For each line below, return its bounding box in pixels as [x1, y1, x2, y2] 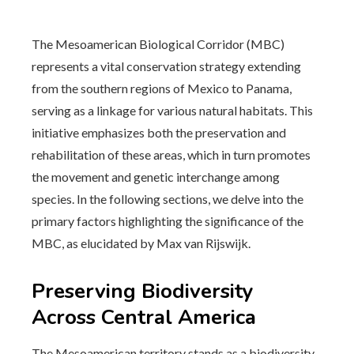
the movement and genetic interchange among [32, 169, 280, 184]
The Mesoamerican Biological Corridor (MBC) [32, 36, 284, 51]
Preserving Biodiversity [32, 277, 254, 305]
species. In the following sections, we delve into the [32, 191, 303, 206]
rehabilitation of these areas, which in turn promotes [32, 147, 311, 162]
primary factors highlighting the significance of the [32, 213, 303, 228]
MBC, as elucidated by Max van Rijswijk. [32, 235, 250, 250]
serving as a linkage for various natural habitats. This [32, 103, 313, 118]
